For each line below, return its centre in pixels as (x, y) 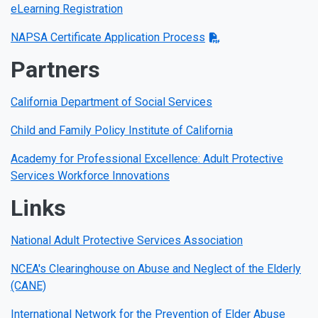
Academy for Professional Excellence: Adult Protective (147, 159)
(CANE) (28, 286)
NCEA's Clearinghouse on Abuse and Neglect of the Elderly (156, 269)
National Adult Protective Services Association (127, 240)
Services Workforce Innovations (90, 176)
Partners (55, 70)
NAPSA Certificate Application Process (108, 37)
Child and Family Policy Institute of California (122, 130)
